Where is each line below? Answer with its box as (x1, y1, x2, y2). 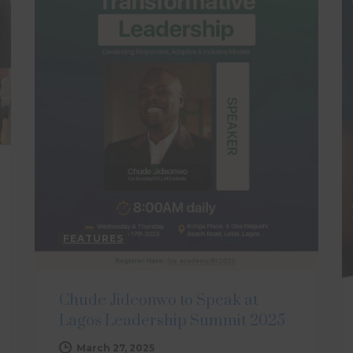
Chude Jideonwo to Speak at (59, 290, 258, 310)
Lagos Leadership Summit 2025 (59, 310, 285, 331)
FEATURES (63, 232, 124, 244)
